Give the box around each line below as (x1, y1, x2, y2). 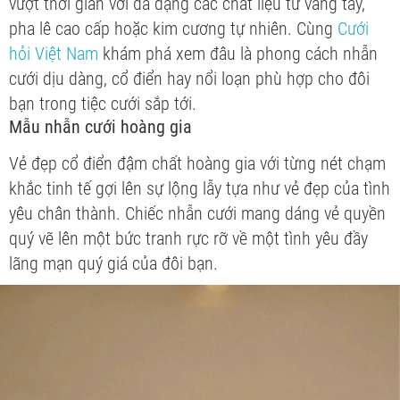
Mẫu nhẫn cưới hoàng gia (9, 116, 192, 137)
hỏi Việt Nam (9, 43, 98, 64)
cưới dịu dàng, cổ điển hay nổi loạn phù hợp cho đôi (9, 68, 370, 89)
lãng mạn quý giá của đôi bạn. (9, 253, 222, 274)
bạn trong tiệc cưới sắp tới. (9, 93, 201, 114)
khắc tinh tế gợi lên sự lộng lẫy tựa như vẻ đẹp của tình (9, 178, 390, 199)
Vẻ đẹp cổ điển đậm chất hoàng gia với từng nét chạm (9, 153, 386, 174)
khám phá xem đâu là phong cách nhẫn (98, 43, 378, 64)
